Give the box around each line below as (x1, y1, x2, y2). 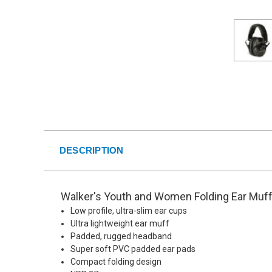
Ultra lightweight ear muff (70, 218, 170, 228)
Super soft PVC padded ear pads (70, 243, 196, 254)
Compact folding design (70, 256, 162, 267)
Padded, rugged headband (70, 231, 172, 241)
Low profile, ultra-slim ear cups (70, 205, 188, 216)
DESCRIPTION (59, 144, 124, 155)
